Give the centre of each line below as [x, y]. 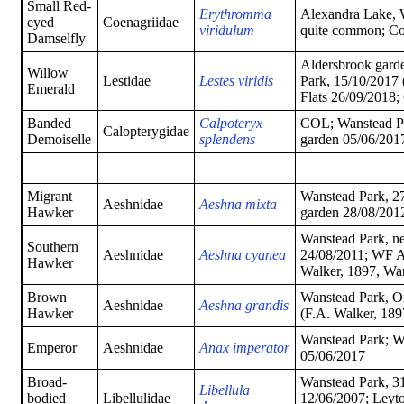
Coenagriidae [141, 23]
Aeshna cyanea [243, 255]
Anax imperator [244, 348]
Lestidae [127, 81]
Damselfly [56, 39]
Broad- [47, 382]
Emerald [51, 89]
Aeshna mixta [238, 205]
